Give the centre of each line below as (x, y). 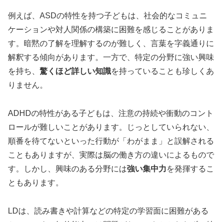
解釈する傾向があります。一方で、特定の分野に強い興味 (111, 57)
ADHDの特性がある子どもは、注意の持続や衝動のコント (111, 113)
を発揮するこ (190, 168)
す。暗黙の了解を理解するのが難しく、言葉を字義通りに (111, 43)
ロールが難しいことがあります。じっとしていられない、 (111, 127)
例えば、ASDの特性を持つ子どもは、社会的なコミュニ (108, 15)
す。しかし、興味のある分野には (67, 168)
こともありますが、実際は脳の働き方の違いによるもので (111, 155)
